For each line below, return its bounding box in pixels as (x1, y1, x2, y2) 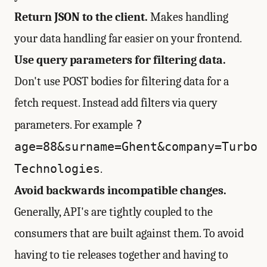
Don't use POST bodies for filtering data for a (14, 74, 229, 88)
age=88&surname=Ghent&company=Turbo (14, 139, 257, 154)
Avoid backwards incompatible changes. (14, 184, 226, 197)
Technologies (14, 162, 100, 176)
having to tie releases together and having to (14, 248, 228, 262)
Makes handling (148, 10, 228, 24)
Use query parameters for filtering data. (14, 53, 226, 67)
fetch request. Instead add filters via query (14, 96, 218, 110)
